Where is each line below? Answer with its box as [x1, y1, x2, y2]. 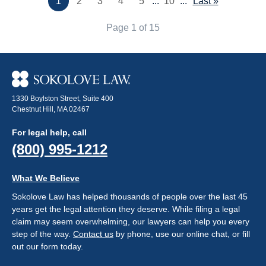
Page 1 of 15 [106, 23, 160, 33]
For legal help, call [12, 127, 87, 137]
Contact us [73, 229, 113, 239]
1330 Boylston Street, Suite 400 [12, 94, 113, 103]
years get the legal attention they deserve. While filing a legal [12, 204, 240, 214]
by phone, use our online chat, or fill [113, 229, 250, 239]
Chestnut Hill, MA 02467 [12, 104, 90, 113]
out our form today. [12, 241, 83, 251]
